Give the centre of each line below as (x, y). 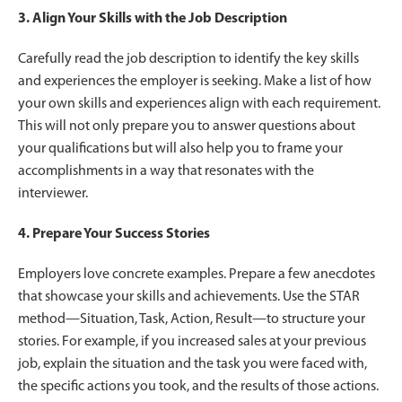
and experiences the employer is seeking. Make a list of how (195, 81)
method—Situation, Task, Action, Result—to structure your (192, 319)
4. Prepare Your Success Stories (114, 234)
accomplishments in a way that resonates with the (166, 171)
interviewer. (53, 193)
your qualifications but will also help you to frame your (180, 149)
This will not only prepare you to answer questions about (187, 126)
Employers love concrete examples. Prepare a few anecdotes (197, 274)
